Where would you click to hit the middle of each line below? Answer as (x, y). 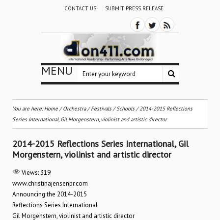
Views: (30, 173)
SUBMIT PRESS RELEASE (134, 8)
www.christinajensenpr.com (50, 183)
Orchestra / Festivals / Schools (99, 109)
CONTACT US (80, 8)
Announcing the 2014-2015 (50, 194)
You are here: (28, 109)
